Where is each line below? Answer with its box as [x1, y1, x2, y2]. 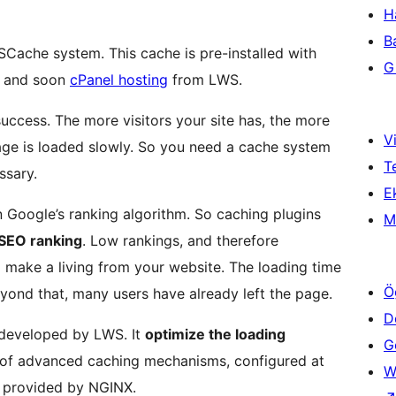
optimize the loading [145, 325, 286, 344]
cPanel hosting [70, 71, 168, 89]
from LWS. [168, 71, 242, 89]
